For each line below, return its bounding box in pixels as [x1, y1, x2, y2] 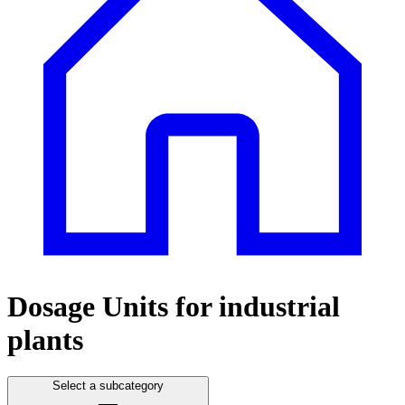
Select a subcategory [52, 379, 164, 393]
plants [7, 323, 83, 356]
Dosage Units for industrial [7, 289, 340, 323]
